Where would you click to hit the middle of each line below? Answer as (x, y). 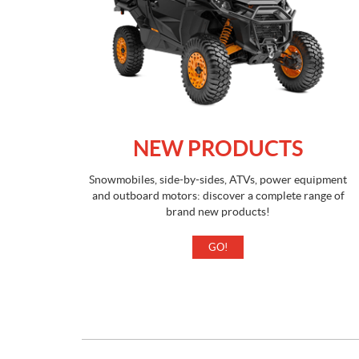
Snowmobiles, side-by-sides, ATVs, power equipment (218, 179)
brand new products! (218, 211)
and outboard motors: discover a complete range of (218, 195)
